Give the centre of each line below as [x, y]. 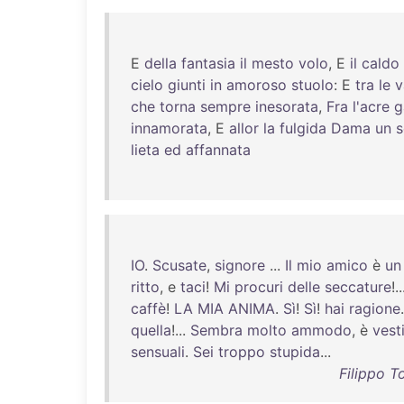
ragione [375, 308]
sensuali [158, 352]
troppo [242, 352]
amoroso [257, 85]
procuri [259, 287]
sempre [225, 106]
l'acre [371, 106]
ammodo [321, 330]
